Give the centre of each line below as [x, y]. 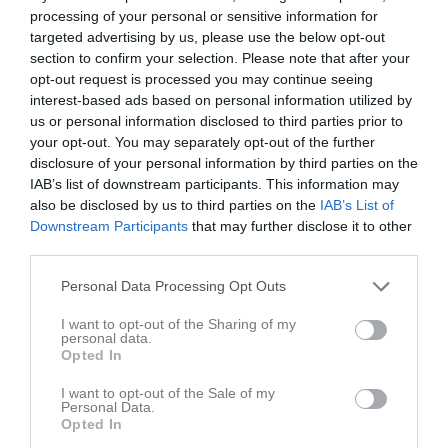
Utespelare [396, 315]
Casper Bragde [63, 390]
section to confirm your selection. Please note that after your [220, 57]
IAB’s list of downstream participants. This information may [214, 183]
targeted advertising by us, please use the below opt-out [207, 36]
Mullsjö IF [82, 57]
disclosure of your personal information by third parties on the [224, 162]
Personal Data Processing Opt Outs [173, 286]
